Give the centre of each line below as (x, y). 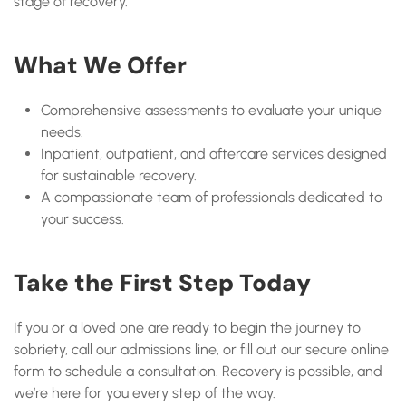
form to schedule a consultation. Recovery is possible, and (198, 371)
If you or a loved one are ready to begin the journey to (187, 328)
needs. (62, 132)
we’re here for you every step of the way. (145, 393)
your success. (82, 219)
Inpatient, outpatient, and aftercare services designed (214, 154)
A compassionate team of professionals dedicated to (212, 197)
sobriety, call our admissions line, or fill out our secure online (201, 349)
